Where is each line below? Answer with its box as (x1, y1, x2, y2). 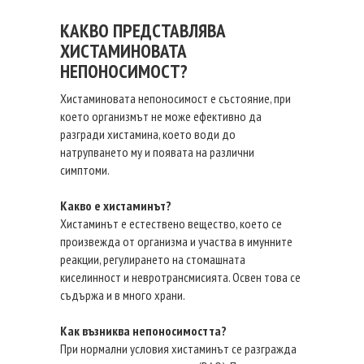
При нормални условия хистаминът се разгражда (60, 340, 297, 357)
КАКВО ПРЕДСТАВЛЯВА (60, 19, 226, 42)
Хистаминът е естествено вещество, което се (60, 215, 282, 232)
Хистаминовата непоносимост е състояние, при (60, 90, 291, 106)
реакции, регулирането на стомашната (60, 251, 245, 267)
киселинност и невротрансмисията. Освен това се (60, 269, 301, 285)
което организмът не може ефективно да (60, 108, 262, 124)
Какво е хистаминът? (60, 197, 171, 214)
